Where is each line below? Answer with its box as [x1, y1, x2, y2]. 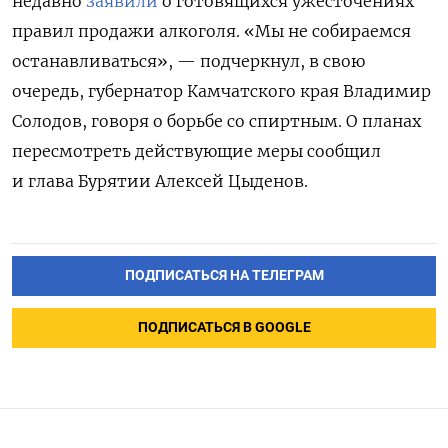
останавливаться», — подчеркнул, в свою [12, 51, 365, 72]
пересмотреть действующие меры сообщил [12, 141, 381, 162]
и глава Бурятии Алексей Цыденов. [12, 171, 308, 192]
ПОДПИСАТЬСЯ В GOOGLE [137, 319, 311, 337]
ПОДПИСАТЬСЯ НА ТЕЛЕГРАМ [124, 267, 324, 285]
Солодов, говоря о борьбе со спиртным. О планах [12, 111, 421, 132]
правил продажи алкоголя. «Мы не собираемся [12, 21, 411, 42]
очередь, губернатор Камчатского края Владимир [12, 81, 431, 102]
